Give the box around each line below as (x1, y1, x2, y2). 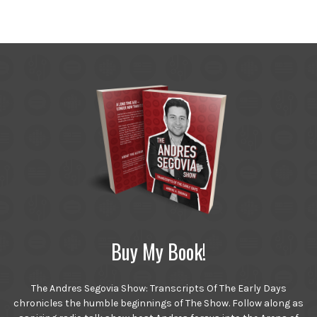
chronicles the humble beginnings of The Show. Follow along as (13, 296, 304, 309)
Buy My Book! (111, 236, 206, 266)
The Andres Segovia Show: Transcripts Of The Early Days (30, 282, 287, 294)
